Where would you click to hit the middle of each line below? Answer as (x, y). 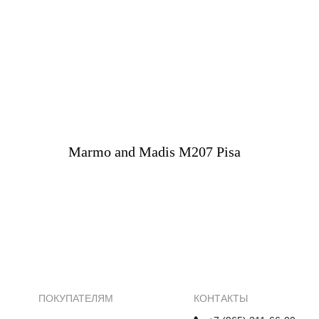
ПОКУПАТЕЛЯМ (75, 298)
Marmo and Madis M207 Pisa (155, 152)
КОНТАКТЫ (221, 298)
